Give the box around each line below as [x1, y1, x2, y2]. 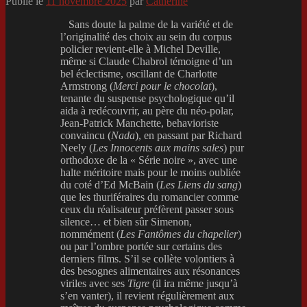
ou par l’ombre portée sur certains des [60, 240, 222, 252]
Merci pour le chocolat [113, 79, 211, 92]
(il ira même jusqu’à [149, 277, 238, 289]
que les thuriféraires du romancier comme [60, 191, 238, 203]
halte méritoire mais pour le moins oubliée [60, 166, 241, 178]
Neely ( [60, 141, 93, 153]
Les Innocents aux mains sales [93, 141, 223, 153]
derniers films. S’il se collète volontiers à [60, 252, 234, 265]
